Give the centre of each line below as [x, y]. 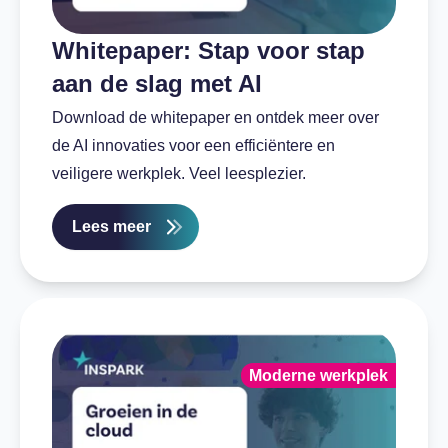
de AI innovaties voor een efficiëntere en [193, 145]
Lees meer [111, 226]
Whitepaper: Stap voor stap [208, 50]
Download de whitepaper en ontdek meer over [215, 117]
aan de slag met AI [157, 83]
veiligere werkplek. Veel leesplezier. [179, 173]
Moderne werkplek [318, 375]
